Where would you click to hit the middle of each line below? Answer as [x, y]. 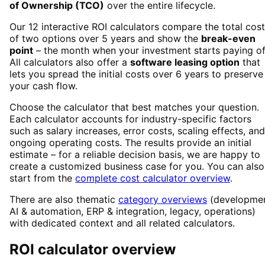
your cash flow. [43, 86]
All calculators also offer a [70, 62]
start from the [41, 178]
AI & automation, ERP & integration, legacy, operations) [132, 211]
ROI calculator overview [93, 250]
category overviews [163, 200]
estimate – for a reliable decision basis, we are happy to [135, 155]
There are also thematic [62, 200]
